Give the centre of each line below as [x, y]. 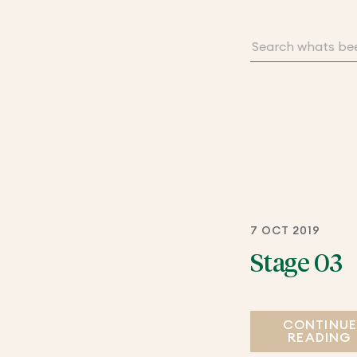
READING [320, 337]
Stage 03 [296, 264]
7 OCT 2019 [285, 231]
